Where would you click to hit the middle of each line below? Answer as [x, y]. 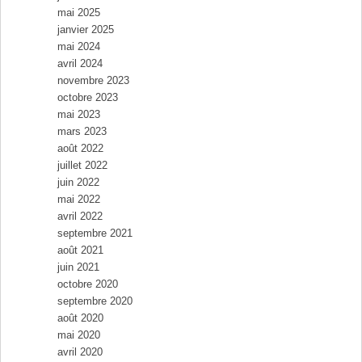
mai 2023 [78, 114]
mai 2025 [78, 12]
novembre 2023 [93, 80]
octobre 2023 [87, 97]
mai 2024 [78, 46]
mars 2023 [82, 131]
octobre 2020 [87, 284]
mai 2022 [78, 199]
